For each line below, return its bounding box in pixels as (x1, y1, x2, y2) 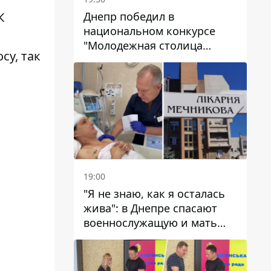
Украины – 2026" (83, 52, 171, 67)
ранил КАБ (83, 244, 140, 260)
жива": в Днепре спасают (83, 201, 217, 216)
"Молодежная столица (83, 38, 203, 53)
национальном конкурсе (83, 23, 215, 38)
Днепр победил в (83, 8, 174, 24)
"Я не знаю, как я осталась (83, 186, 225, 201)
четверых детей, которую (83, 230, 221, 245)
